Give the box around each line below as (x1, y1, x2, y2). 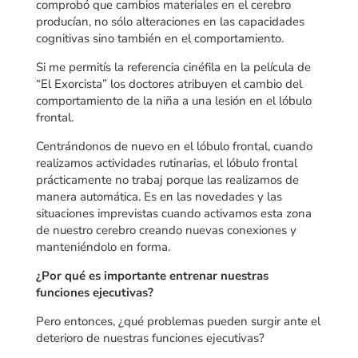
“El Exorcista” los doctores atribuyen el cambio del (35, 75, 302, 92)
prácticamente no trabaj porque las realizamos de (35, 171, 299, 188)
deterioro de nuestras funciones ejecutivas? (35, 329, 265, 346)
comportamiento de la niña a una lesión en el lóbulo (35, 92, 312, 109)
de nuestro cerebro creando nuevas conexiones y (35, 221, 296, 238)
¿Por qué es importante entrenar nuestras (35, 267, 268, 284)
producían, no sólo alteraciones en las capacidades (35, 13, 304, 30)
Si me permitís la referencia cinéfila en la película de (35, 58, 311, 75)
